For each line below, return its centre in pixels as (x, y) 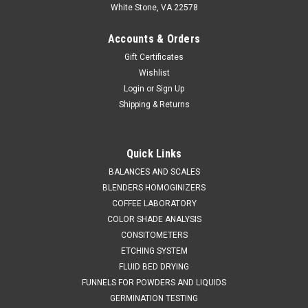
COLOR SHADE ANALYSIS (154, 219)
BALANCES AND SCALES (154, 172)
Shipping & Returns (154, 104)
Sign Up (170, 88)
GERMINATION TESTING (154, 298)
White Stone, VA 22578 (154, 7)
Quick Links (154, 153)
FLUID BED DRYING (154, 266)
